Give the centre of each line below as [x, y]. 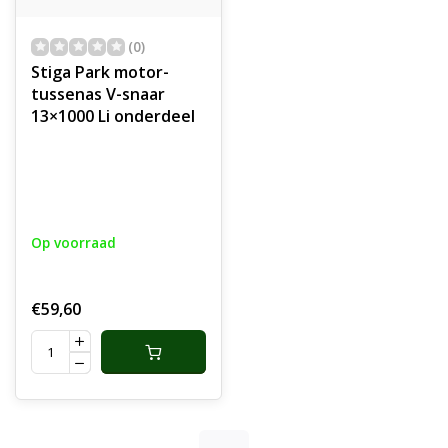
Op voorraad [73, 242]
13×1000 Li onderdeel [113, 116]
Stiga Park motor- [100, 72]
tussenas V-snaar [98, 94]
